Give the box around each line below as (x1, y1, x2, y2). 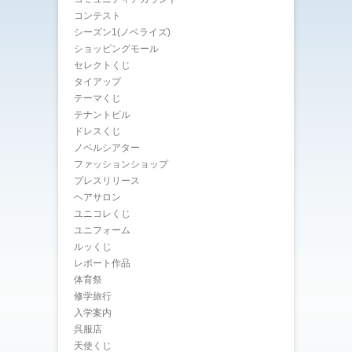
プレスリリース (74, 175, 140, 186)
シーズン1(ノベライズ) (74, 27, 170, 38)
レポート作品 (74, 258, 130, 269)
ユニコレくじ (74, 208, 130, 219)
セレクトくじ (74, 60, 130, 71)
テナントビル (74, 109, 130, 120)
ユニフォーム (74, 225, 130, 236)
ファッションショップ (74, 159, 168, 170)
